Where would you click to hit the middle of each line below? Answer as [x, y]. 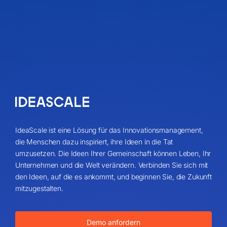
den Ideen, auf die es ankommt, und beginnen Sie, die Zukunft [113, 177]
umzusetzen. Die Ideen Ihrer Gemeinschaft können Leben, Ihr [113, 154]
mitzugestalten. [39, 188]
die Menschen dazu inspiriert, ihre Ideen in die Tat [94, 142]
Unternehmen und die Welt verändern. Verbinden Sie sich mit [111, 165]
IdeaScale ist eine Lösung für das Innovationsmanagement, [109, 130]
